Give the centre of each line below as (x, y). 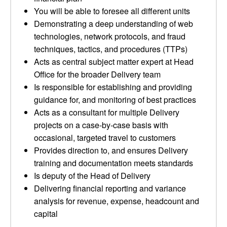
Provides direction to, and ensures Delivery (111, 150)
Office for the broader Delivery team (97, 74)
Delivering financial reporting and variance (110, 188)
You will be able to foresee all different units (112, 11)
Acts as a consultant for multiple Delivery (107, 112)
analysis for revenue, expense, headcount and (117, 201)
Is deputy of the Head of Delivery (92, 176)
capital (46, 214)
